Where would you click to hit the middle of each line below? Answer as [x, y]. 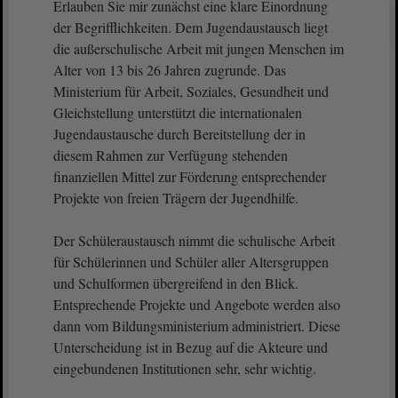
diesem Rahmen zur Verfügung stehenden [171, 155]
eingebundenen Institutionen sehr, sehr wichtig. [185, 368]
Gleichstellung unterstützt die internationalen [178, 112]
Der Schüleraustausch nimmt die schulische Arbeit [194, 240]
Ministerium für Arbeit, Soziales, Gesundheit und [191, 91]
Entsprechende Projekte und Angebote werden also [197, 304]
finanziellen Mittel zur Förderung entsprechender [190, 176]
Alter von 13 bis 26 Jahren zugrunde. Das [170, 70]
